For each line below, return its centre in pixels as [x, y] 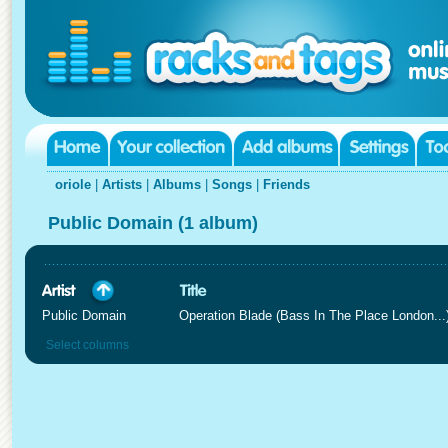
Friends [286, 184]
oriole [73, 184]
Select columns [87, 345]
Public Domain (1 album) [153, 223]
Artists [122, 184]
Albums [177, 184]
